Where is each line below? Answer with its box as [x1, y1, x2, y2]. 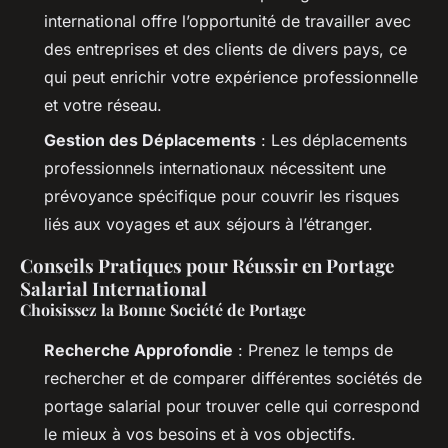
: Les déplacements [256, 129, 407, 150]
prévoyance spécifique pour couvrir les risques [44, 185, 399, 206]
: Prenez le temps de [233, 339, 393, 360]
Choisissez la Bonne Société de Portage [20, 298, 306, 320]
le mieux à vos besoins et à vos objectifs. [44, 423, 356, 444]
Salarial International [20, 275, 207, 301]
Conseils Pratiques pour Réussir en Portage [20, 252, 394, 278]
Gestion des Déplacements [44, 129, 256, 150]
